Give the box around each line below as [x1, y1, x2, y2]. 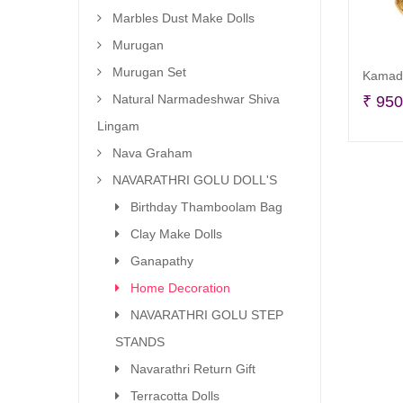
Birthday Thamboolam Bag [130, 200, 282, 214]
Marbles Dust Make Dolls [112, 11, 255, 25]
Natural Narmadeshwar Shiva [112, 92, 280, 106]
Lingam [97, 119, 139, 133]
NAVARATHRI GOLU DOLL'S [112, 173, 277, 187]
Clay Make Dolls [130, 227, 222, 241]
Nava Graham [112, 146, 193, 160]
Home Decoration [130, 281, 230, 295]
